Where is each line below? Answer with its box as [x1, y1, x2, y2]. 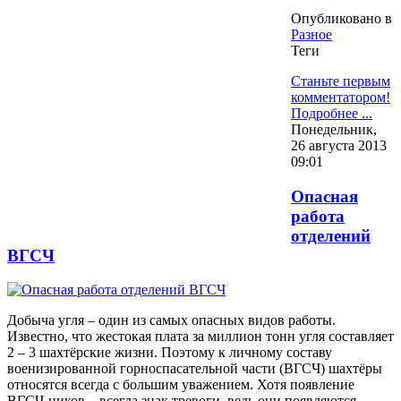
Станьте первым [291, 73, 390, 89]
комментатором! [291, 90, 390, 105]
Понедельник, [291, 122, 377, 137]
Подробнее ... [291, 106, 372, 121]
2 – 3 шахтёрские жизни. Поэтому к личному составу [7, 345, 332, 361]
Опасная [291, 186, 358, 206]
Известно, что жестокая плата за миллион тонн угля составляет [7, 328, 394, 345]
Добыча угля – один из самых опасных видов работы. [7, 312, 336, 328]
